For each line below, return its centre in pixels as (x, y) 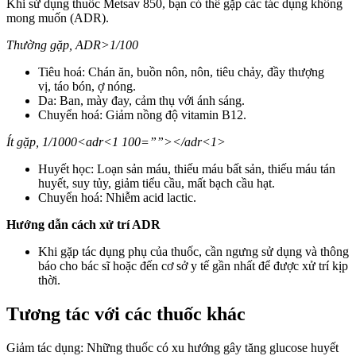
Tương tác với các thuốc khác (126, 314)
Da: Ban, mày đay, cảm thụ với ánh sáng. (141, 101)
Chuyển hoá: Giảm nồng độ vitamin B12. (142, 115)
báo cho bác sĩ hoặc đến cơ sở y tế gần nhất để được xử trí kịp (193, 266)
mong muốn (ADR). (58, 18)
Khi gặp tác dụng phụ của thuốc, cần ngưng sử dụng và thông (193, 252)
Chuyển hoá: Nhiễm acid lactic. (117, 198)
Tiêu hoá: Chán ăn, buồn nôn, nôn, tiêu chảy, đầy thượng (181, 72)
